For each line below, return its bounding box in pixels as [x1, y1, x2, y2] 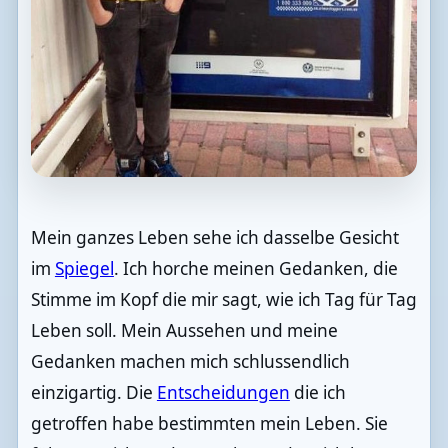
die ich [289, 380, 346, 404]
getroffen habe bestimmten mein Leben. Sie [30, 411, 388, 435]
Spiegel [54, 256, 114, 280]
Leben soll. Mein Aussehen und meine [30, 318, 338, 342]
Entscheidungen [156, 380, 290, 404]
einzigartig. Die [30, 380, 157, 404]
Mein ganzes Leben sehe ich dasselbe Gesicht [30, 225, 399, 249]
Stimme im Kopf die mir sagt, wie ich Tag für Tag [30, 287, 417, 311]
